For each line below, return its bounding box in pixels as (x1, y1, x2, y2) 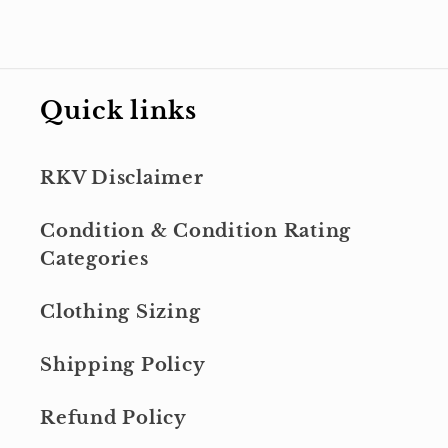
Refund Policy (40, 406, 187, 429)
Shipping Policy (40, 353, 206, 376)
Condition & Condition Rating (40, 219, 351, 242)
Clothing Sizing (40, 300, 201, 323)
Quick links (40, 96, 197, 125)
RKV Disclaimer (40, 166, 204, 189)
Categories (40, 247, 149, 270)
